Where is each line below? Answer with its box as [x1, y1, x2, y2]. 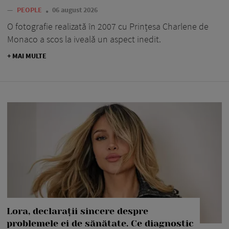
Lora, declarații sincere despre [7, 206, 148, 217]
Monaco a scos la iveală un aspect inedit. [7, 33, 161, 45]
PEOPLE [17, 5, 42, 15]
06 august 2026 [52, 5, 98, 15]
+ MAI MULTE [7, 51, 47, 61]
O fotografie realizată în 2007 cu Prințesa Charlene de [7, 20, 209, 33]
